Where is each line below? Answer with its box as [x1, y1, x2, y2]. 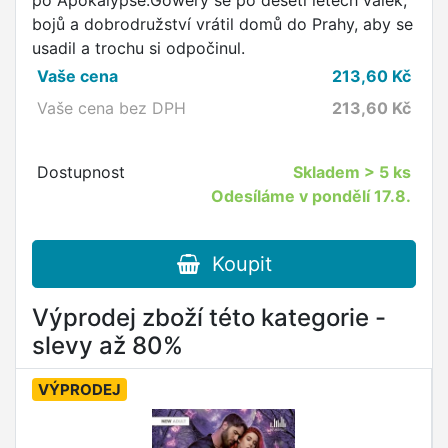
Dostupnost [36, 162, 125, 183]
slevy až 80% [32, 331, 183, 361]
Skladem [293, 162, 365, 183]
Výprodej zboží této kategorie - [32, 303, 386, 333]
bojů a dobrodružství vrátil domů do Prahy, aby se [32, 14, 413, 35]
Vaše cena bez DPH [36, 98, 186, 119]
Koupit [199, 252, 272, 277]
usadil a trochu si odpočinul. [32, 38, 245, 59]
